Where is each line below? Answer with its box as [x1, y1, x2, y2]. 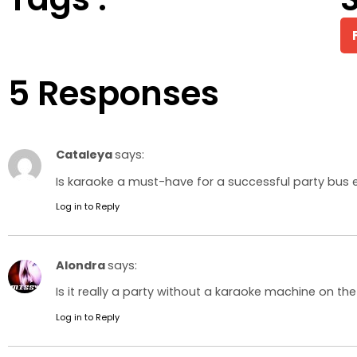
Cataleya [56, 147, 115, 163]
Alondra [56, 257, 108, 274]
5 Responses [8, 70, 219, 118]
